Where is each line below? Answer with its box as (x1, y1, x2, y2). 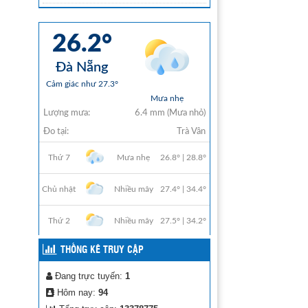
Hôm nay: (54, 287, 98, 298)
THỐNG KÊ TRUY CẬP (60, 245, 144, 255)
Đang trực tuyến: (52, 271, 125, 281)
